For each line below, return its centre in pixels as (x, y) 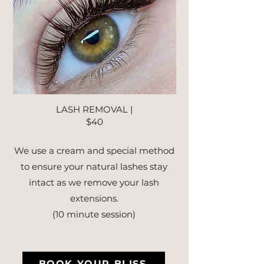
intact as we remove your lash (94, 182)
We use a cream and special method (94, 150)
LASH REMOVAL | (94, 109)
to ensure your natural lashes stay (94, 166)
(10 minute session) (94, 214)
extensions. (94, 198)
